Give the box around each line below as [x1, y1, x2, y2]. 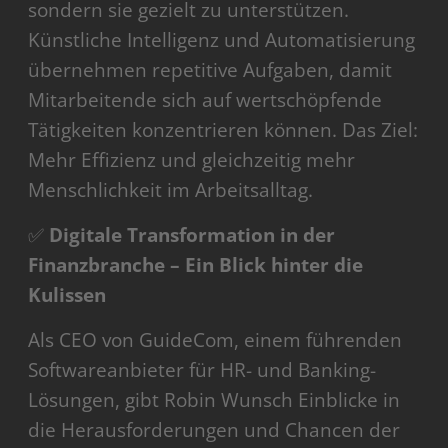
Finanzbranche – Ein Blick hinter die [28, 252, 364, 279]
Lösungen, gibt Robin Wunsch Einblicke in [28, 387, 401, 414]
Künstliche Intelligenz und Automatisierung [28, 27, 416, 54]
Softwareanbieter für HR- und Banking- [28, 357, 377, 384]
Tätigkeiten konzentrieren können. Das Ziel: [28, 117, 419, 144]
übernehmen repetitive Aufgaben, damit [28, 57, 393, 84]
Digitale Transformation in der [49, 222, 336, 249]
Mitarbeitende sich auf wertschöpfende [28, 87, 383, 114]
